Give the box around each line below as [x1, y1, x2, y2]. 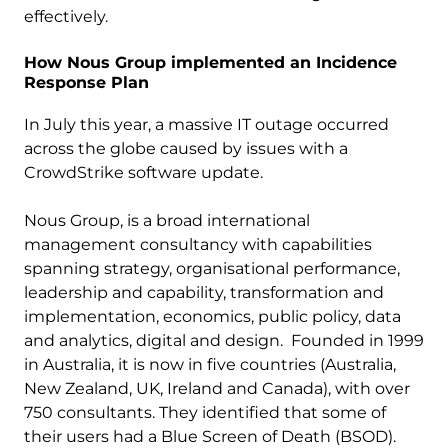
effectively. [24, 7, 108, 26]
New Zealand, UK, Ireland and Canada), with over [24, 379, 410, 398]
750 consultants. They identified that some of [24, 403, 386, 422]
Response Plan [24, 73, 149, 92]
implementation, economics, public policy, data [24, 307, 401, 326]
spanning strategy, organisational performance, [24, 259, 400, 278]
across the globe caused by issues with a [24, 139, 348, 158]
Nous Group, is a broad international [24, 211, 310, 230]
